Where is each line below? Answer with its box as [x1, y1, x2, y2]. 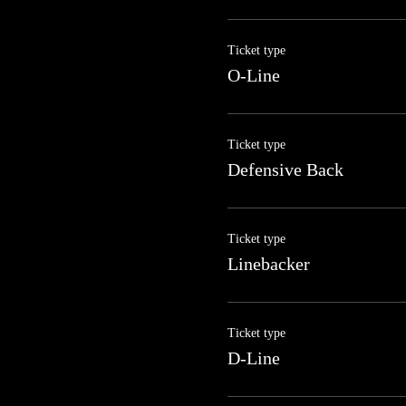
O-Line [227, 64, 280, 85]
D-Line [227, 347, 280, 368]
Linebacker [227, 253, 310, 274]
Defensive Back [227, 159, 343, 179]
